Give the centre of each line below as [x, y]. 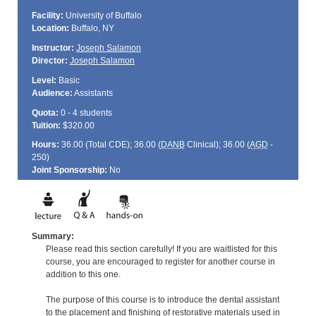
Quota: [45, 113]
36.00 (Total [84, 145]
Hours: [45, 145]
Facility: [47, 16]
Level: [44, 80]
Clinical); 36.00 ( [217, 145]
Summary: [53, 236]
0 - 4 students [85, 113]
